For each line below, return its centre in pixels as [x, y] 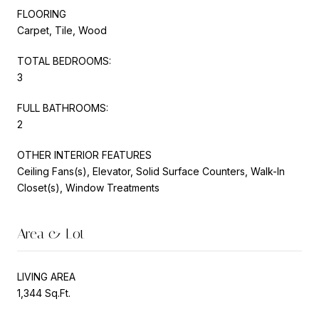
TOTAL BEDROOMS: [64, 61]
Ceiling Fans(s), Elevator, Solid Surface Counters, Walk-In [151, 171]
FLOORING [42, 14]
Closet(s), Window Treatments [88, 187]
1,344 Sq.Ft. [44, 293]
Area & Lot [51, 233]
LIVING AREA [46, 276]
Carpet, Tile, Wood [62, 30]
